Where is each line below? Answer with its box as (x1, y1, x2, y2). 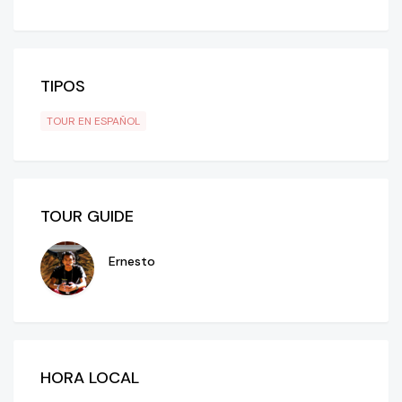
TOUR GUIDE (40, 205, 134, 228)
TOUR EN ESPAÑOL (47, 114, 140, 129)
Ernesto (109, 253, 155, 270)
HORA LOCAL (40, 367, 139, 389)
